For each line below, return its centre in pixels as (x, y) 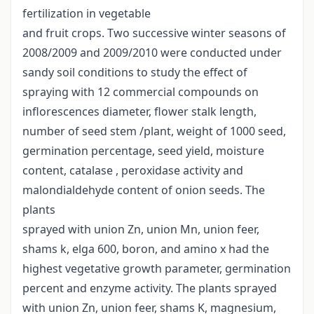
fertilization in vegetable (87, 14)
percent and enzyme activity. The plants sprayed (150, 288)
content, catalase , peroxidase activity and (133, 171)
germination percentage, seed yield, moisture (143, 151)
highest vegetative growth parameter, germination (157, 269)
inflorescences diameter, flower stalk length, (139, 112)
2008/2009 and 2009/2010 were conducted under (152, 53)
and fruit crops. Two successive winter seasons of (154, 33)
